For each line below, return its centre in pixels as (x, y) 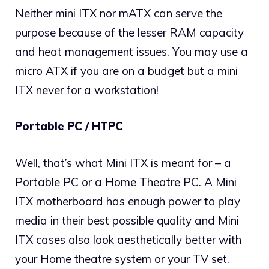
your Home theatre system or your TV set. (122, 258)
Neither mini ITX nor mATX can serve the (119, 13)
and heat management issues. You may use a (131, 51)
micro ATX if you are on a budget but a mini (126, 71)
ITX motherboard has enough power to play (128, 201)
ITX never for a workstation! (87, 90)
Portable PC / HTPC (69, 126)
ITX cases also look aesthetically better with (128, 239)
